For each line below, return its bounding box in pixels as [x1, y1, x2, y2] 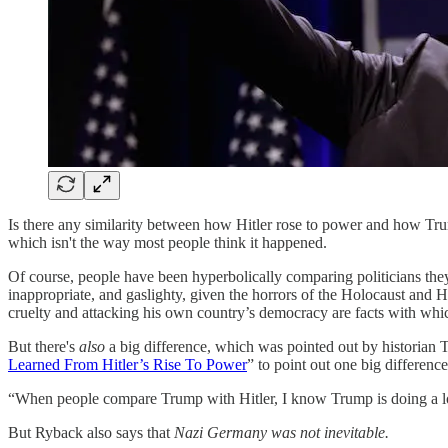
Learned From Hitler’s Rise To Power [8, 355, 247, 373]
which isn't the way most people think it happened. [8, 233, 327, 251]
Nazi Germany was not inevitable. [174, 423, 389, 441]
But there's [8, 337, 79, 355]
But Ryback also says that [8, 423, 174, 441]
